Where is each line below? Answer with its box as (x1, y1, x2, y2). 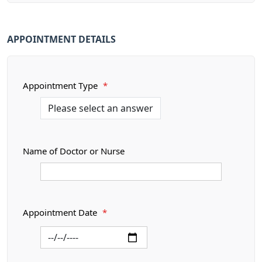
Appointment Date (23, 208, 99, 217)
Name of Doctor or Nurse (23, 147, 125, 156)
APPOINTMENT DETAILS (7, 35, 116, 44)
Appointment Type (23, 81, 100, 90)
